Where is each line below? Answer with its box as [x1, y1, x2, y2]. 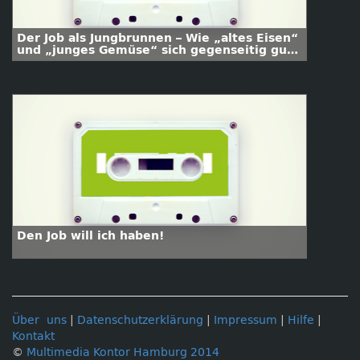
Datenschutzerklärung [77, 313, 203, 327]
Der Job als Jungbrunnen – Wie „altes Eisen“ [17, 31, 298, 45]
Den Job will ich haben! [17, 229, 164, 243]
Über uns [12, 313, 67, 327]
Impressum [214, 313, 277, 327]
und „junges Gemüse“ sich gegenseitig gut [17, 43, 292, 57]
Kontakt [12, 329, 55, 343]
